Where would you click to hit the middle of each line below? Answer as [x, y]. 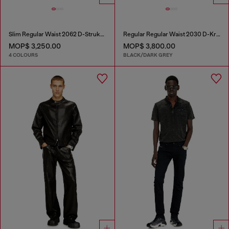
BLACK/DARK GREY [148, 55]
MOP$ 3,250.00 [35, 46]
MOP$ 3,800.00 [149, 46]
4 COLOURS [23, 55]
